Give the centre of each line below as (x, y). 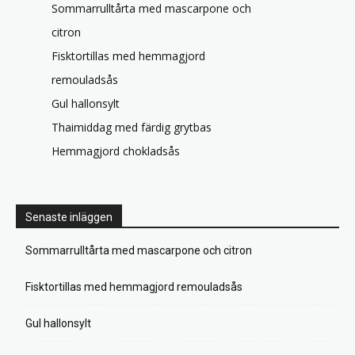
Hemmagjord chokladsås (116, 151)
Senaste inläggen (69, 218)
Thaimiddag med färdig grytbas (132, 128)
